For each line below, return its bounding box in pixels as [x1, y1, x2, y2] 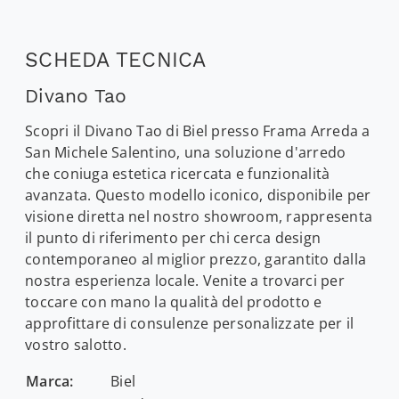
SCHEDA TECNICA [25, 46, 207, 72]
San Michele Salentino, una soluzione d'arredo [25, 142, 346, 162]
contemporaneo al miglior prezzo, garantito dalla [25, 248, 366, 269]
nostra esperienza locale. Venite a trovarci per [25, 270, 345, 290]
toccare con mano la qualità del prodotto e [25, 291, 322, 312]
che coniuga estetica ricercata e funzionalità [25, 163, 330, 183]
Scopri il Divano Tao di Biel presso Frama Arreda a [25, 120, 370, 141]
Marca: [26, 370, 74, 391]
